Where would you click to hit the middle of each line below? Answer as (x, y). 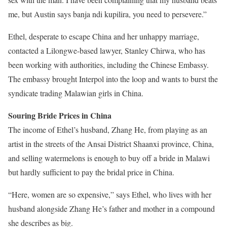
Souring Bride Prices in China (60, 115)
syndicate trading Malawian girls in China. (76, 93)
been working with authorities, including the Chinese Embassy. (108, 65)
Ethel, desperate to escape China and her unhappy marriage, (104, 36)
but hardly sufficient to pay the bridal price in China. (91, 172)
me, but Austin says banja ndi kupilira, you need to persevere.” (107, 14)
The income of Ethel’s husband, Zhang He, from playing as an (108, 129)
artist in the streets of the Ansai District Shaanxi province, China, (111, 144)
